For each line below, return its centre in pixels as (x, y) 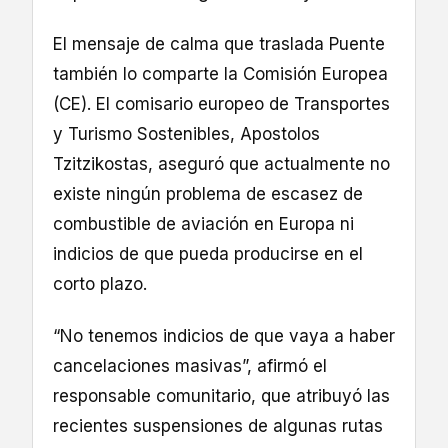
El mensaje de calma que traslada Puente (219, 43)
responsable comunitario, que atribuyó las (221, 395)
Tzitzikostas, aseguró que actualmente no (221, 163)
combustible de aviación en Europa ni (203, 223)
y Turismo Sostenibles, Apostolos (186, 133)
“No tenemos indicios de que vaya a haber (224, 335)
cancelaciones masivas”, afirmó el (190, 365)
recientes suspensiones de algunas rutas (218, 425)
